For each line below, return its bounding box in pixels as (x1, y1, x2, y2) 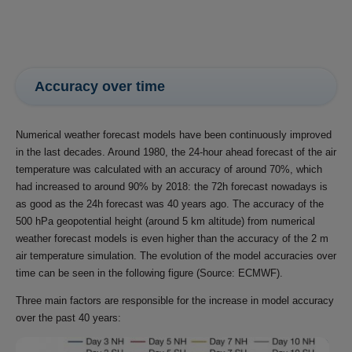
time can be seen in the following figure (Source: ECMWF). (16, 267, 283, 280)
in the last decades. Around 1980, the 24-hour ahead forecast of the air (16, 146, 336, 159)
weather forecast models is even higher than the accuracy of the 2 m (16, 233, 328, 245)
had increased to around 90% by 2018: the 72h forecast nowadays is (16, 181, 328, 193)
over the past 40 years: (16, 312, 121, 324)
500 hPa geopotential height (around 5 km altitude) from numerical (16, 215, 315, 228)
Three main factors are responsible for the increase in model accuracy (16, 295, 334, 307)
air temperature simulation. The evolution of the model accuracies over (16, 250, 336, 262)
